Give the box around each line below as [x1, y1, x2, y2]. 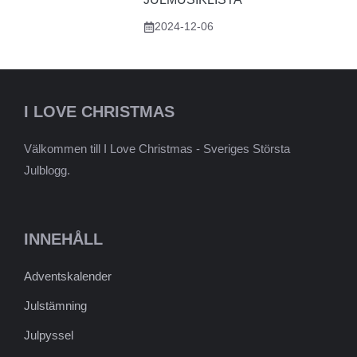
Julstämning [24, 299, 87, 313]
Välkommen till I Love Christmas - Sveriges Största [24, 142, 290, 156]
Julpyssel [24, 328, 73, 343]
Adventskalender [24, 269, 112, 284]
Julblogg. [24, 163, 70, 178]
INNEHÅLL [24, 230, 103, 249]
